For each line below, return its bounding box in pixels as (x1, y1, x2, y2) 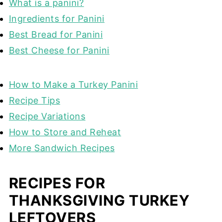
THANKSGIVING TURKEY (8, 191, 190, 209)
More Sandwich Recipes (8, 142, 115, 153)
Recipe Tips (8, 95, 60, 106)
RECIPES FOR (8, 174, 106, 192)
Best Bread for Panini (8, 29, 103, 40)
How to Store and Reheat (8, 126, 121, 137)
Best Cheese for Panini (8, 45, 110, 55)
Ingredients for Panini (8, 13, 105, 24)
